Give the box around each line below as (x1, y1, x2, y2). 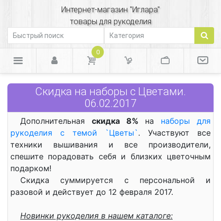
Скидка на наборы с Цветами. (35, 85, 186, 98)
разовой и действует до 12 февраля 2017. (10, 187, 173, 197)
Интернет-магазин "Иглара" (61, 5, 160, 14)
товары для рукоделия (70, 17, 151, 26)
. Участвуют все (138, 128, 211, 138)
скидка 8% (91, 116, 139, 126)
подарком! (10, 163, 51, 173)
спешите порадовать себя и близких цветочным (10, 151, 211, 161)
